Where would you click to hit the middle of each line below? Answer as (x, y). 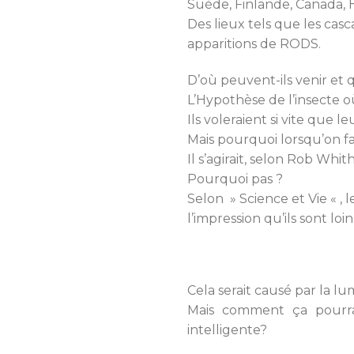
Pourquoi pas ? (235, 179)
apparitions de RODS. (254, 43)
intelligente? (227, 330)
